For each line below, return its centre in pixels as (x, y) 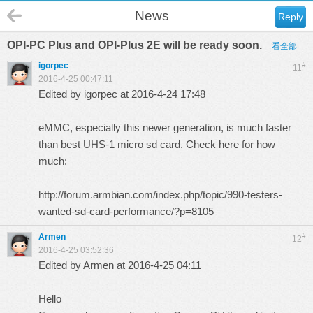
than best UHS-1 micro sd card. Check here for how (157, 144)
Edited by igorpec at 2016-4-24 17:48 (122, 94)
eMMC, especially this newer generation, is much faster (165, 128)
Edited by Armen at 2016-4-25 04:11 (120, 265)
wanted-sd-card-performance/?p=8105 (126, 211)
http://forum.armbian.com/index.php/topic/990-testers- (160, 195)
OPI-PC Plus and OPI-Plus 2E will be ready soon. (136, 45)
